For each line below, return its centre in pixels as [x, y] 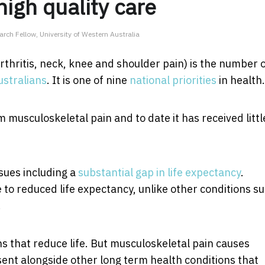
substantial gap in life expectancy [159, 172]
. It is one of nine [88, 80]
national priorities [173, 80]
